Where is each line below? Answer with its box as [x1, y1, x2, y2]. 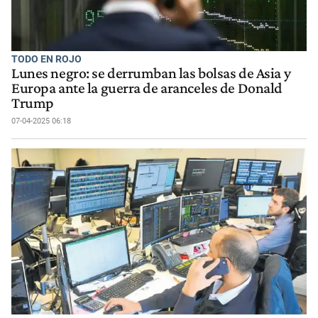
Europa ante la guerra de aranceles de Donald [11, 79, 283, 97]
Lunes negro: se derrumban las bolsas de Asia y [11, 65, 291, 82]
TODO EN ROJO [11, 53, 82, 65]
